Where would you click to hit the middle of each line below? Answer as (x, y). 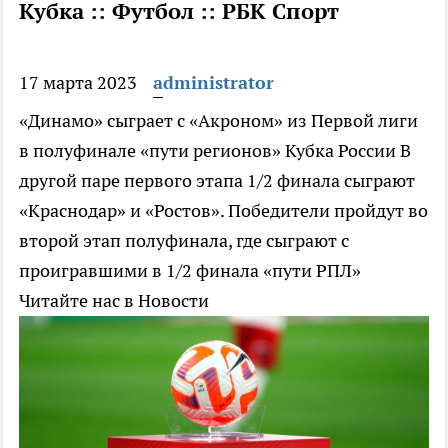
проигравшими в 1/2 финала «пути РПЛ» (190, 271)
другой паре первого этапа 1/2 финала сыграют (217, 181)
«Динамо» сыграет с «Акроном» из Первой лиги (218, 121)
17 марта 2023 (78, 83)
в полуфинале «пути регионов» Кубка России (209, 151)
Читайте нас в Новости (114, 301)
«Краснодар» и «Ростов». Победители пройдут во (223, 211)
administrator (213, 83)
